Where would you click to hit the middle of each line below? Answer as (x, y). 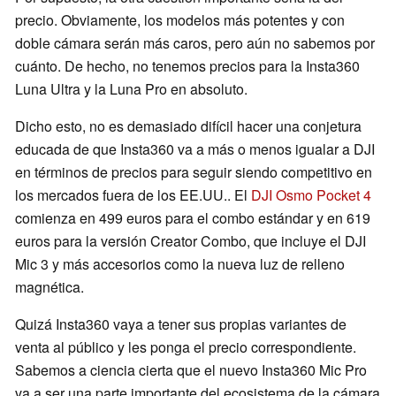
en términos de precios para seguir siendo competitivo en (194, 171)
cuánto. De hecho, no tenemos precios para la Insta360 (187, 65)
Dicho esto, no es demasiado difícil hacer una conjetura (188, 126)
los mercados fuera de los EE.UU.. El (133, 194)
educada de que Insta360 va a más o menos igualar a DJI (195, 148)
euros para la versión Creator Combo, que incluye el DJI (190, 240)
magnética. (49, 286)
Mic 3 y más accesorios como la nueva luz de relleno (180, 263)
